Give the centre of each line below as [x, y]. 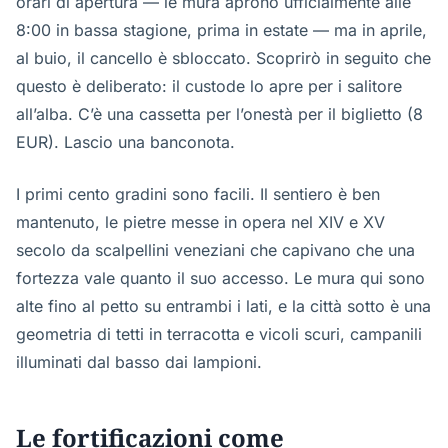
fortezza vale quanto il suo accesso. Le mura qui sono [220, 278]
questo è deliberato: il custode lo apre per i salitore [209, 86]
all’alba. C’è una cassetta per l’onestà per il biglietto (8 [219, 114]
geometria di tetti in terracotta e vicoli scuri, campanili [219, 334]
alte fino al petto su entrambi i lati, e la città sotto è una [223, 306]
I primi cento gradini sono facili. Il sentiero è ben [198, 194]
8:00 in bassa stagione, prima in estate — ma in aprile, [221, 30]
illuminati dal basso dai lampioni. [139, 362]
